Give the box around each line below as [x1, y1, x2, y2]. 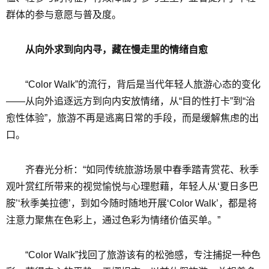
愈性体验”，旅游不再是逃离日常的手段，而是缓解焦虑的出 [6, 113, 259, 123]
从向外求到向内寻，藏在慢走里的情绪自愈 [25, 44, 208, 55]
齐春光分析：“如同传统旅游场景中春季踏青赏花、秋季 [25, 165, 259, 175]
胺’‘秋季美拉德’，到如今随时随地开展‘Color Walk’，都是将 [6, 198, 257, 208]
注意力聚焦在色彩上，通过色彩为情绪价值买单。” [6, 215, 220, 225]
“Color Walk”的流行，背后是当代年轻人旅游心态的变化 [25, 79, 261, 89]
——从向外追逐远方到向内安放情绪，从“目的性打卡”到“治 [6, 96, 255, 106]
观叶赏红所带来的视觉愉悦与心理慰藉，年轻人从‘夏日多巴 [6, 181, 258, 192]
